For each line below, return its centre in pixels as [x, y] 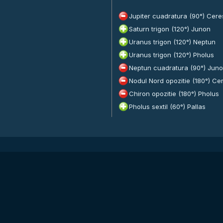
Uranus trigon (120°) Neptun [172, 42]
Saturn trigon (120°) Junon [170, 29]
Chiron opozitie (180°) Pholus [174, 94]
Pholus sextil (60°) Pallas [167, 107]
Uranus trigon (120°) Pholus [171, 55]
